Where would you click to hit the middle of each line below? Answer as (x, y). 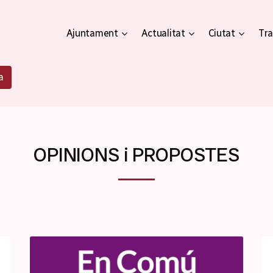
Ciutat (222, 33)
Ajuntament (92, 33)
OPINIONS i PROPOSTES (136, 155)
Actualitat (163, 33)
